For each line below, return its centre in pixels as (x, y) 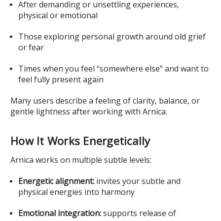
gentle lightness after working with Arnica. (89, 111)
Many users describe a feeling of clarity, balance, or (105, 100)
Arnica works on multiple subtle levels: (81, 160)
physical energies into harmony (77, 192)
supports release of (139, 213)
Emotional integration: (60, 213)
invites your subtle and (138, 181)
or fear (31, 47)
